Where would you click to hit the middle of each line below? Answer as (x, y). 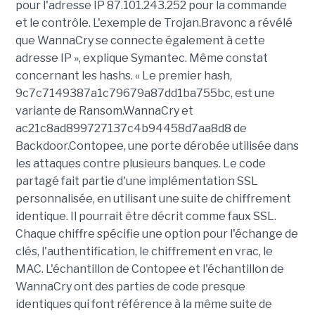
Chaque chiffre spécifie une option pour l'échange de (156, 234)
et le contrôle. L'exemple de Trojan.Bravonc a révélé (154, 23)
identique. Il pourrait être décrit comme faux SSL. (146, 217)
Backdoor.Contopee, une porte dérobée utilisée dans (157, 146)
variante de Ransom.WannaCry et (104, 111)
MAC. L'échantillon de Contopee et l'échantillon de (149, 269)
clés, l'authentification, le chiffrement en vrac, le (144, 252)
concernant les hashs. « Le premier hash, (123, 76)
